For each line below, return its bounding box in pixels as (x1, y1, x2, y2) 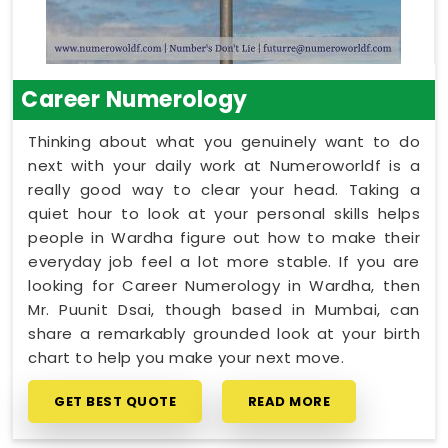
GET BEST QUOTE (54, 391, 176, 411)
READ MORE (247, 391, 330, 411)
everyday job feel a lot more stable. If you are (28, 250, 420, 272)
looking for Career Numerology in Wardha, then (28, 274, 420, 296)
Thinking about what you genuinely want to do (28, 130, 420, 152)
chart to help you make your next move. (28, 346, 344, 368)
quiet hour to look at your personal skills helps (28, 202, 420, 224)
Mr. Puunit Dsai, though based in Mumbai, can (28, 298, 420, 320)
